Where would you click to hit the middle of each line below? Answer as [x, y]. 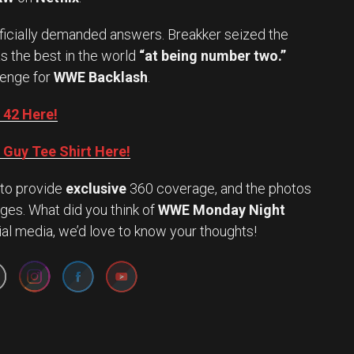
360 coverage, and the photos [219, 189]
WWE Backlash [101, 77]
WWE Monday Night [222, 210]
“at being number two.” [213, 56]
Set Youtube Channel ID [122, 231]
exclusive [96, 189]
